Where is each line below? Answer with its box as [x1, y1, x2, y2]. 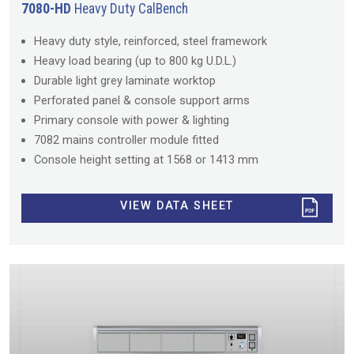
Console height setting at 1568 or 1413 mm [34, 152, 258, 167]
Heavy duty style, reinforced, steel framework [34, 33, 267, 48]
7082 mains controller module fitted [34, 132, 219, 147]
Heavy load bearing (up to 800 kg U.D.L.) [34, 53, 236, 68]
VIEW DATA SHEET [119, 199, 234, 213]
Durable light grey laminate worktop [34, 73, 216, 88]
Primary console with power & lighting [34, 112, 229, 127]
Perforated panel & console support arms [34, 92, 250, 107]
